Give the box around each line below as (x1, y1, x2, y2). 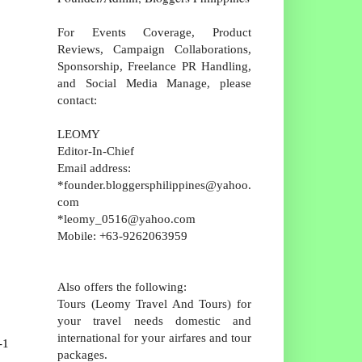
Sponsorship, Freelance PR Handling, (57, 58, 251, 73)
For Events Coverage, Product (57, 24, 251, 39)
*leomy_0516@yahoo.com (57, 211, 196, 225)
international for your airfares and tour (57, 330, 251, 344)
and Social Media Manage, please (57, 75, 251, 90)
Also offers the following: (57, 279, 187, 293)
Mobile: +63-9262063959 (57, 228, 187, 242)
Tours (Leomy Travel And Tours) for (57, 296, 251, 310)
